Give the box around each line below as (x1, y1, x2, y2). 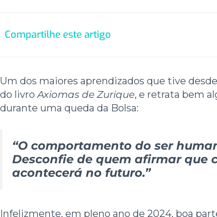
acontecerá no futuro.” (12, 165, 151, 180)
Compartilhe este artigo (5, 28, 111, 41)
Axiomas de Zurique (37, 88, 135, 100)
